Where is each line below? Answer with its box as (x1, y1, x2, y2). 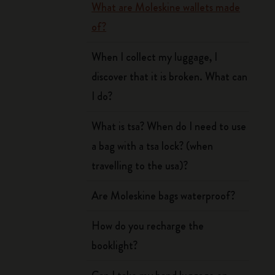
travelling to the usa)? (91, 158, 188, 174)
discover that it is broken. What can (91, 69, 248, 85)
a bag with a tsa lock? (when (91, 138, 214, 154)
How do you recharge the (91, 218, 204, 234)
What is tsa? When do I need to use (91, 118, 247, 134)
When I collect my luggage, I (91, 49, 218, 65)
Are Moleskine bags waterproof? (91, 188, 236, 204)
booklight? (91, 238, 138, 254)
